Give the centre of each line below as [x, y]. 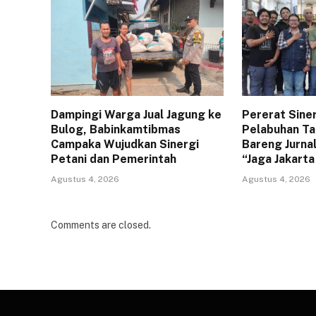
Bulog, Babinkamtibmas [116, 130]
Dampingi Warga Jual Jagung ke [136, 115]
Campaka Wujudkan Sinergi [125, 145]
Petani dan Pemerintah [114, 159]
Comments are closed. [101, 225]
